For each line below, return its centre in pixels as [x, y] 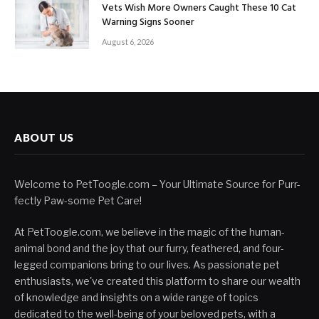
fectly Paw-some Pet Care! [78, 201]
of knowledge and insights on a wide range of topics [136, 298]
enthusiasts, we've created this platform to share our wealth [157, 281]
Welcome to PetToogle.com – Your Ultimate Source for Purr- [157, 184]
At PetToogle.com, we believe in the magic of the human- [150, 232]
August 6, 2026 [128, 41]
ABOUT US [44, 138]
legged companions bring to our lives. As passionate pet [147, 265]
